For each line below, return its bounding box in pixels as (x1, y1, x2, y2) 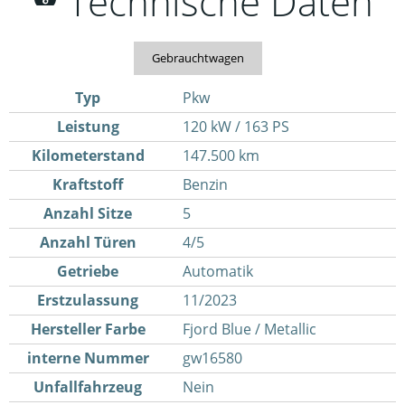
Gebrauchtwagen (152, 50, 244, 66)
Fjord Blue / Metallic (182, 319, 316, 339)
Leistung (56, 117, 119, 137)
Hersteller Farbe (30, 319, 146, 339)
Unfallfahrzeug (33, 377, 143, 397)
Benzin (182, 174, 228, 194)
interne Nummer (26, 348, 149, 368)
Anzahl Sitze (43, 203, 133, 223)
